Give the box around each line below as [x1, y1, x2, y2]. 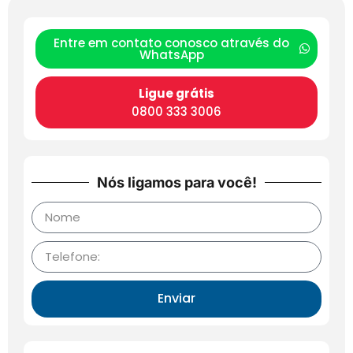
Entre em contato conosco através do [54, 34, 289, 51]
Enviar [158, 289, 195, 308]
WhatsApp [139, 46, 204, 63]
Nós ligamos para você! [96, 173, 257, 191]
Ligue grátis [139, 84, 214, 102]
